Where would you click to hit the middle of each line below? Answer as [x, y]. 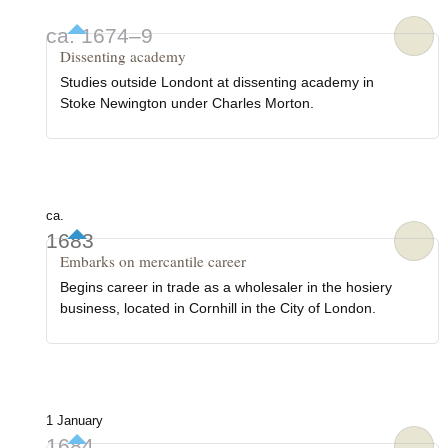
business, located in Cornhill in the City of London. [218, 307]
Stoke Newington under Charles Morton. [187, 102]
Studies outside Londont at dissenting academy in [217, 81]
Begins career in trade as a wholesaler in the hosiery [226, 286]
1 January [74, 421]
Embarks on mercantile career [153, 261]
